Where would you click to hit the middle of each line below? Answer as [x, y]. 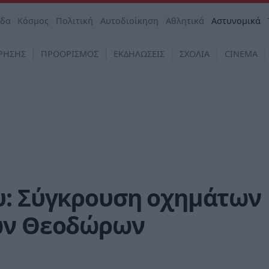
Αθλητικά [185, 21]
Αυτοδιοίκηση [130, 21]
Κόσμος [33, 21]
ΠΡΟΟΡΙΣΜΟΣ [70, 54]
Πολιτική [75, 21]
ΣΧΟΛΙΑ [195, 54]
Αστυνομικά [236, 21]
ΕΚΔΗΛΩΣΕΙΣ [139, 54]
